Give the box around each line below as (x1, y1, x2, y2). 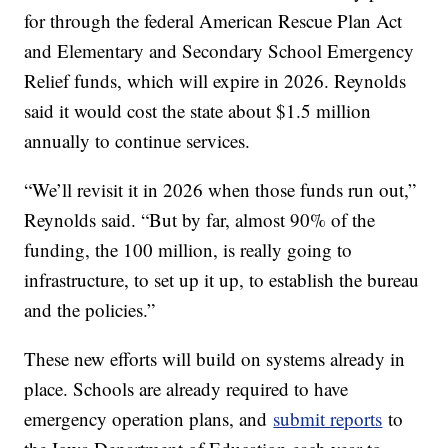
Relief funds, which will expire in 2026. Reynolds (24, 68, 407, 94)
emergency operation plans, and (24, 406, 274, 432)
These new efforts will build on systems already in (24, 346, 406, 372)
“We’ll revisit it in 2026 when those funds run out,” (24, 177, 417, 203)
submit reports (273, 406, 383, 432)
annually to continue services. (24, 128, 251, 154)
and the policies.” (24, 297, 156, 323)
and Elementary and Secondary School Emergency (24, 38, 415, 64)
